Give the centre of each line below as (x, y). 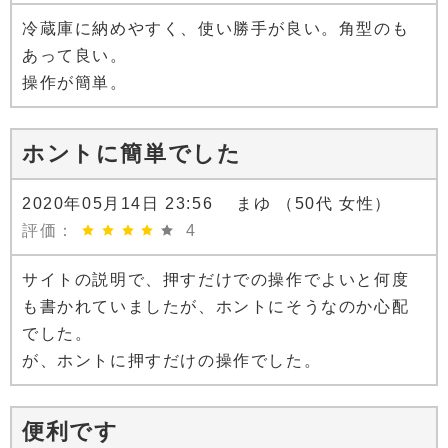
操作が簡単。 (75, 83)
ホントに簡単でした (132, 154)
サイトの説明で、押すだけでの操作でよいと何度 (216, 280)
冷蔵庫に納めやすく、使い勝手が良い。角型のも (216, 29)
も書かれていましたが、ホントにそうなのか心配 (216, 307)
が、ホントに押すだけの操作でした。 (172, 361)
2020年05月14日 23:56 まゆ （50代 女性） (207, 204)
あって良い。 (75, 56)
